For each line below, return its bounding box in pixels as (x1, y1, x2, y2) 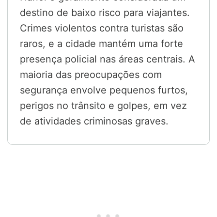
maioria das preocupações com (20, 69, 162, 81)
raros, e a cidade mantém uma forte (20, 38, 183, 50)
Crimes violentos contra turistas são (20, 22, 184, 34)
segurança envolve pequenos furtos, (20, 84, 188, 96)
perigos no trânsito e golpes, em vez (20, 100, 187, 112)
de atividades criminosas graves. (20, 115, 169, 127)
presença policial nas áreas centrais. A (20, 53, 195, 65)
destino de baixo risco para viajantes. (20, 7, 190, 19)
